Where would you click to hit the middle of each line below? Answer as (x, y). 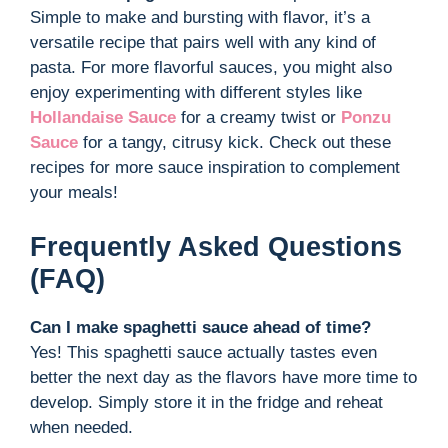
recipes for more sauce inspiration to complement (215, 168)
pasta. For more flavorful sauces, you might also (211, 68)
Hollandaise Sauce (103, 118)
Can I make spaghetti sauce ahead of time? (200, 327)
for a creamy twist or (258, 118)
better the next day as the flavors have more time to (223, 377)
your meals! (74, 193)
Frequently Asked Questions (216, 246)
